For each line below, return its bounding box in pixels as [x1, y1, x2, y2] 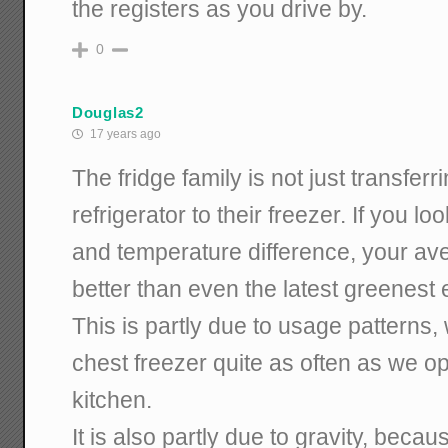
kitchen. [72, 386, 153, 413]
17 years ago [87, 126, 162, 141]
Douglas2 [72, 104, 144, 122]
